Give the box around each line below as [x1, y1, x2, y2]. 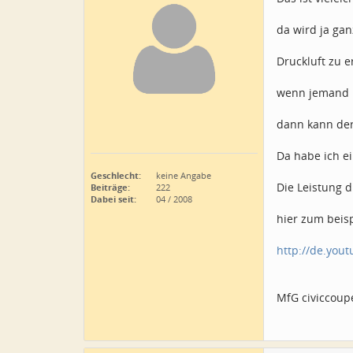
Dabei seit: [91, 193, 136, 205]
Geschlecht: [91, 169, 141, 181]
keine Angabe [154, 169, 211, 181]
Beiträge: [91, 181, 130, 193]
